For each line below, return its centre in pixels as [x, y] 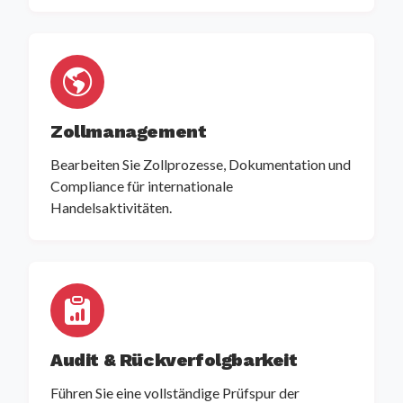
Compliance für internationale [142, 186]
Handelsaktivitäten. [111, 208]
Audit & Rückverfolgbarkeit [174, 360]
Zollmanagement [129, 132]
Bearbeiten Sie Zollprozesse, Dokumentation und [201, 165]
